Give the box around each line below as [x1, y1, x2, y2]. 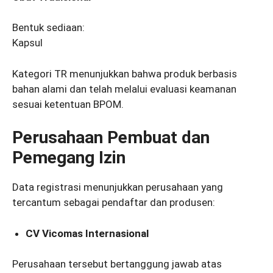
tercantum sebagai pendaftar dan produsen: [12, 196, 215, 209]
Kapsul [12, 37, 43, 49]
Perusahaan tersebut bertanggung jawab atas [12, 258, 222, 271]
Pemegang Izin [12, 147, 126, 168]
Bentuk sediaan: [12, 21, 85, 34]
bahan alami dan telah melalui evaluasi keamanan [12, 82, 236, 95]
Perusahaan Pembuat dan [12, 127, 210, 148]
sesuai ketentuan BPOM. [12, 97, 124, 110]
